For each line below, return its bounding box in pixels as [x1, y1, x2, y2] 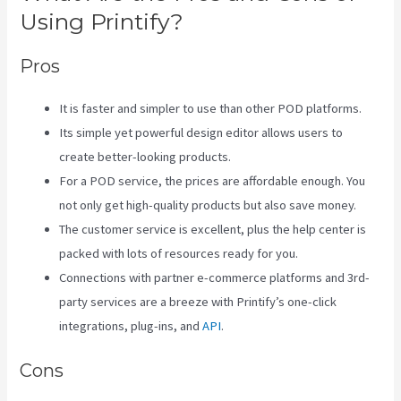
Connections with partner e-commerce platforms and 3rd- [59, 269, 371, 286]
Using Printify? [20, 7, 184, 35]
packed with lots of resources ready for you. [59, 244, 299, 261]
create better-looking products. [59, 148, 232, 165]
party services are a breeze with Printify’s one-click [59, 293, 337, 310]
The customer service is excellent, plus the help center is [59, 220, 367, 237]
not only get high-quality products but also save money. [59, 196, 357, 213]
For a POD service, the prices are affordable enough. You [59, 172, 366, 189]
